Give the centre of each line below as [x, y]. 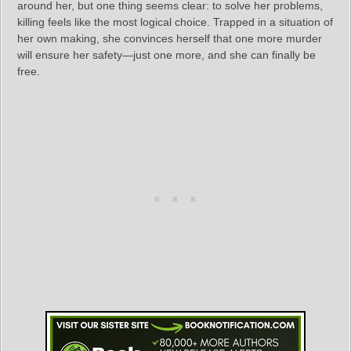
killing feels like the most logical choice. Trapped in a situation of [175, 22]
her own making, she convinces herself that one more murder [170, 38]
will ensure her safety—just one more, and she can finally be [166, 54]
